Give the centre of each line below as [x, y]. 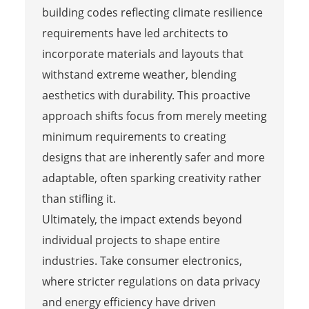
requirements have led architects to [135, 33]
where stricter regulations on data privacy [151, 281]
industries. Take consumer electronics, [142, 260]
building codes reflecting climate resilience [152, 12]
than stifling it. [79, 198]
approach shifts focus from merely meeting [154, 116]
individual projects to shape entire [131, 240]
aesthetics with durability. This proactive [146, 95]
